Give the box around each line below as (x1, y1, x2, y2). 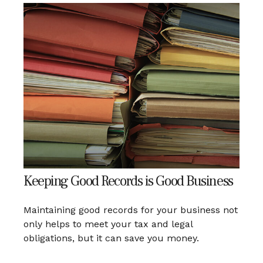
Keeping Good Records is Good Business (23, 172, 233, 191)
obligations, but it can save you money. (23, 232, 199, 244)
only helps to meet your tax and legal (23, 218, 193, 230)
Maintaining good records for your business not (23, 204, 238, 216)
